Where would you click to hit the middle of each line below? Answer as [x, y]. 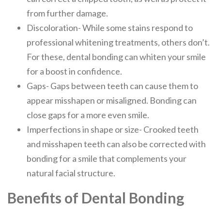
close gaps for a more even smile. [88, 115]
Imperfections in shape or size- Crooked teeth [113, 129]
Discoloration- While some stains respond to [110, 28]
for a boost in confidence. [74, 71]
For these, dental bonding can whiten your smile [116, 57]
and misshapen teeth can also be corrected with [116, 144]
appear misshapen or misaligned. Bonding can [112, 100]
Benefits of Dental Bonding [96, 198]
